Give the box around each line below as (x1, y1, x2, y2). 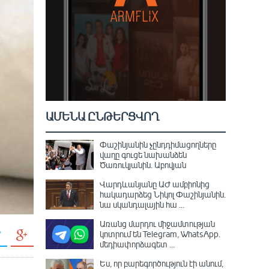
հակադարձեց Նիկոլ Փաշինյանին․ (100, 189, 226, 200)
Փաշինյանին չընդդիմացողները (100, 139, 216, 150)
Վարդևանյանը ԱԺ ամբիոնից (100, 178, 210, 190)
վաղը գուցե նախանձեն (100, 149, 187, 160)
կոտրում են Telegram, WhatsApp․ (100, 228, 220, 240)
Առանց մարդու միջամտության (100, 218, 215, 229)
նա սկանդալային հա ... (100, 199, 184, 210)
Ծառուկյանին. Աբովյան (100, 159, 186, 171)
